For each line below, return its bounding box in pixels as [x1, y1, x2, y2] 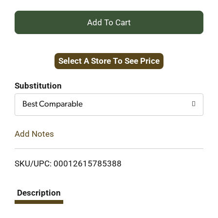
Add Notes [15, 128, 54, 139]
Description [17, 187, 61, 198]
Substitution [15, 81, 62, 91]
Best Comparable [22, 100, 83, 109]
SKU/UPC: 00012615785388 [15, 158, 122, 168]
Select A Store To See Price [58, 56, 160, 66]
